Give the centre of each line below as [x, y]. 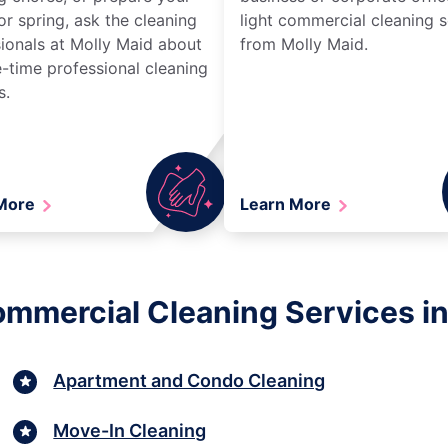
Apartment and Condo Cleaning [189, 381]
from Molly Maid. [304, 43]
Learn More [287, 203]
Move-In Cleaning [130, 431]
